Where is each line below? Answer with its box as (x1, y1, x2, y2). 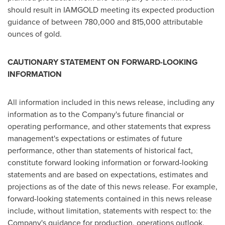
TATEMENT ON (65, 56, 122, 68)
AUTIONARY (13, 56, 60, 68)
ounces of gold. (8, 28, 62, 40)
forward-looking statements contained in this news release (8, 193, 212, 204)
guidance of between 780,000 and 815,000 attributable (8, 16, 203, 28)
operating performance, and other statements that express (8, 121, 210, 132)
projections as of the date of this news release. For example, (8, 181, 217, 192)
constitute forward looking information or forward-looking (8, 157, 208, 168)
